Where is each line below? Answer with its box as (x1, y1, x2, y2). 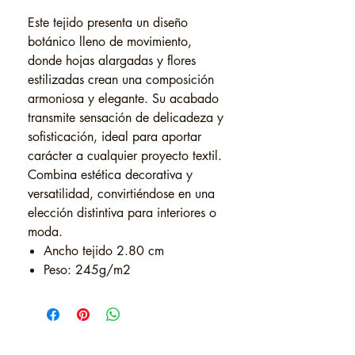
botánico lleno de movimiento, (28, 33, 192, 50)
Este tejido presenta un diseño (28, 14, 188, 31)
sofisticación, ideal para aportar (28, 128, 201, 145)
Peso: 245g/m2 (44, 261, 131, 278)
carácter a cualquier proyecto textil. (28, 147, 222, 164)
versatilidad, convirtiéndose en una (28, 185, 215, 202)
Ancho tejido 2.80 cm (44, 242, 164, 259)
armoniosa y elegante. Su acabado (28, 90, 219, 107)
